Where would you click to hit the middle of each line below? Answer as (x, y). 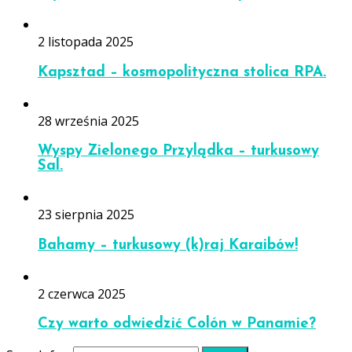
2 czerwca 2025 (82, 293)
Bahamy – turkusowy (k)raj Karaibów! (168, 245)
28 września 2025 (88, 121)
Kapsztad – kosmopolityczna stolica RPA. (182, 72)
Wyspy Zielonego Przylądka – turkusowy (178, 152)
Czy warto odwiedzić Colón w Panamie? (177, 324)
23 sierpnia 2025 (86, 215)
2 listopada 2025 (86, 42)
